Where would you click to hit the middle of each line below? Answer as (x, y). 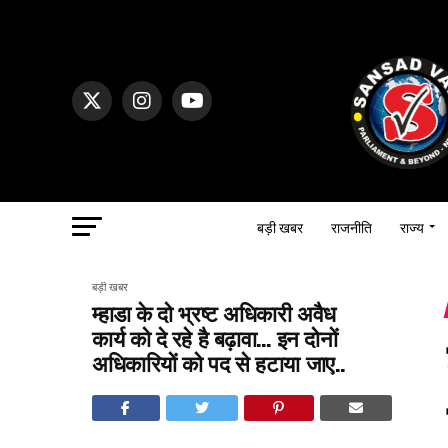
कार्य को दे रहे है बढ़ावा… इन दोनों (215, 336)
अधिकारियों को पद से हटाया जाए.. (219, 361)
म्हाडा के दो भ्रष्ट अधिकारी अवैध (214, 311)
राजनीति (351, 226)
